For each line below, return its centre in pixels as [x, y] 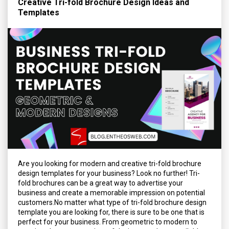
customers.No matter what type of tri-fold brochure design [112, 202]
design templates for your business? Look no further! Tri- [109, 173]
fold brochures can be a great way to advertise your [100, 183]
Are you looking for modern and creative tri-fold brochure [110, 163]
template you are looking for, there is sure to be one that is [111, 212]
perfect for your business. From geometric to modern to [108, 222]
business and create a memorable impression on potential [111, 192]
